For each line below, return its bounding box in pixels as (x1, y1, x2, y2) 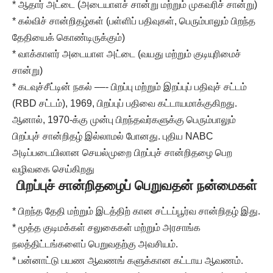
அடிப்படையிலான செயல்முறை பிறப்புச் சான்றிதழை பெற (12, 147, 232, 158)
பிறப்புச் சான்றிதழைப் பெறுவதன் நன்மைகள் (16, 178, 257, 194)
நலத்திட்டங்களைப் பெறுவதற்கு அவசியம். (12, 239, 178, 250)
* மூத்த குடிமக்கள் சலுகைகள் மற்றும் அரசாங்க (12, 222, 200, 233)
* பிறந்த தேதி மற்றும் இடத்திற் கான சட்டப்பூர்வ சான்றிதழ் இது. (12, 206, 260, 217)
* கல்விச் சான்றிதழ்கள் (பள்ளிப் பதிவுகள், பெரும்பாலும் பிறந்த (12, 16, 255, 27)
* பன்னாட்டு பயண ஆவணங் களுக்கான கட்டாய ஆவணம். (12, 255, 243, 266)
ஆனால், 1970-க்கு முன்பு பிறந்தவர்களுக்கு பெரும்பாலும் (12, 115, 236, 126)
